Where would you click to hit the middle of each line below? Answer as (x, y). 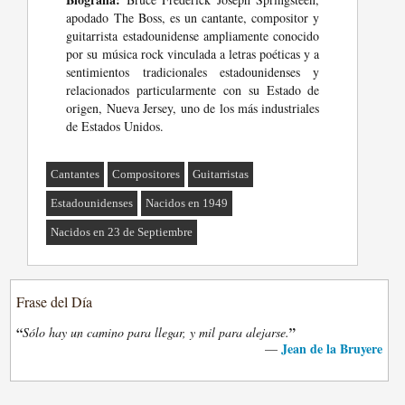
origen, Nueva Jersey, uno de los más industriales (193, 108)
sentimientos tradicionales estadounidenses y (193, 72)
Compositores (146, 174)
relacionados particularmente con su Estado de (193, 90)
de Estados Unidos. (115, 127)
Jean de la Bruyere (331, 349)
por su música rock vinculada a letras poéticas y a (193, 54)
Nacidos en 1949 (187, 203)
